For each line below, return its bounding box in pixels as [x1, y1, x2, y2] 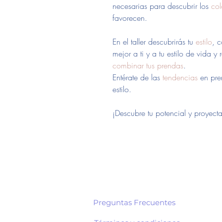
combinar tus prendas [112, 60, 183, 71]
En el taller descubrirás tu [112, 36, 196, 48]
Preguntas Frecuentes [93, 198, 177, 208]
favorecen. [112, 12, 150, 24]
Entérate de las [112, 72, 163, 83]
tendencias [163, 72, 198, 83]
